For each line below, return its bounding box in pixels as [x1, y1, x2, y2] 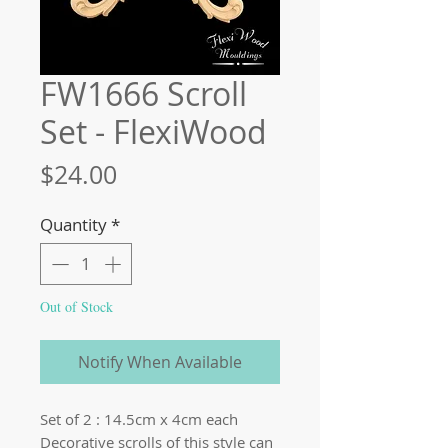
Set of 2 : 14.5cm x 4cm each [40, 408, 238, 429]
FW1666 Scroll [40, 72, 247, 115]
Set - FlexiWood [40, 110, 267, 153]
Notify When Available [78, 350, 242, 373]
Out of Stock [40, 296, 113, 316]
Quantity [40, 213, 107, 236]
